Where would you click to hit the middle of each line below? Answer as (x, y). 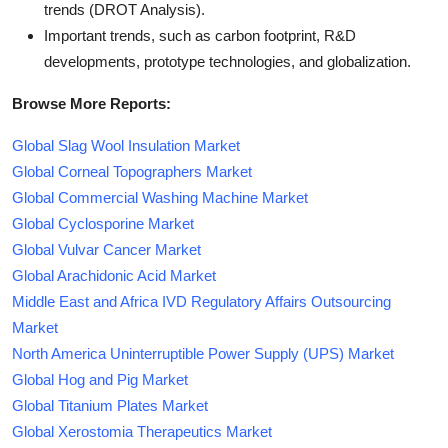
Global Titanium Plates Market (110, 405)
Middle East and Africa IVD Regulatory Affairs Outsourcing (201, 301)
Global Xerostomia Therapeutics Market (142, 431)
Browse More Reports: (91, 103)
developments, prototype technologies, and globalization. (227, 61)
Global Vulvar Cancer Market (106, 249)
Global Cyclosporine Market (103, 223)
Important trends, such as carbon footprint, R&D (200, 35)
